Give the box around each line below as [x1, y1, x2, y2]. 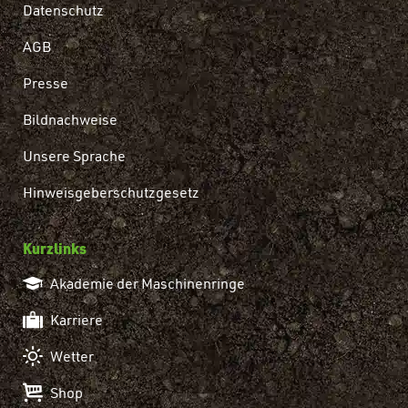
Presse [23, 74, 68, 92]
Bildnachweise [23, 110, 117, 128]
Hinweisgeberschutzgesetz [23, 183, 199, 201]
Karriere [50, 311, 103, 329]
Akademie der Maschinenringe [50, 274, 245, 292]
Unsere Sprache [23, 147, 126, 165]
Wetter [50, 347, 94, 365]
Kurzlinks [23, 239, 87, 258]
